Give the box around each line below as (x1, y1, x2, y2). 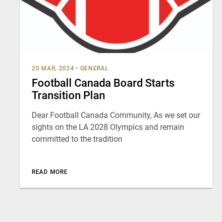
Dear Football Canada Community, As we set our (32, 111, 200, 120)
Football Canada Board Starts (32, 77, 174, 89)
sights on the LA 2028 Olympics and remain (32, 122, 184, 132)
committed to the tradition (32, 134, 122, 144)
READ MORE (32, 168, 68, 175)
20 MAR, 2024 (32, 65, 74, 72)
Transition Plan (32, 89, 105, 102)
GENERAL (80, 65, 109, 72)
